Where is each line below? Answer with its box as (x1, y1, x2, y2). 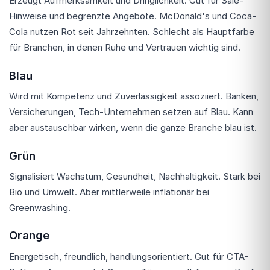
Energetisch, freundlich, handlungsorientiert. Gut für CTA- (9, 250, 248, 262)
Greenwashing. (9, 201, 71, 213)
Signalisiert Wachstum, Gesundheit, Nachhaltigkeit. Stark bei (9, 170, 260, 182)
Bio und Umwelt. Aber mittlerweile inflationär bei (9, 186, 209, 198)
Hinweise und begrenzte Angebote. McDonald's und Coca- (9, 10, 256, 22)
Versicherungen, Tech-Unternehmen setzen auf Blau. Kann (9, 106, 253, 118)
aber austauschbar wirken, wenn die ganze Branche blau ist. (9, 122, 257, 133)
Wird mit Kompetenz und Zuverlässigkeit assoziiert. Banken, (9, 90, 259, 102)
